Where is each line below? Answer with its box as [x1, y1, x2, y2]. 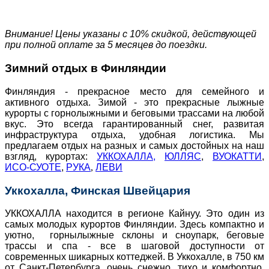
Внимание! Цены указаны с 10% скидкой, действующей [5, 29, 256, 40]
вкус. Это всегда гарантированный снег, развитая [5, 118, 264, 129]
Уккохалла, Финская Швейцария [5, 184, 190, 197]
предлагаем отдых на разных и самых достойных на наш [5, 140, 264, 151]
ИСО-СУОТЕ [5, 162, 61, 172]
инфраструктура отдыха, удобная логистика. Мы [5, 129, 264, 140]
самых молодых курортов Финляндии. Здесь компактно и [5, 219, 264, 230]
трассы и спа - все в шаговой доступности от [5, 241, 264, 252]
